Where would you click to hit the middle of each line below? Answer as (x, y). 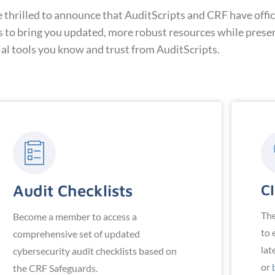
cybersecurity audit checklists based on (95, 251)
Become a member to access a (75, 217)
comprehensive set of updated (77, 234)
